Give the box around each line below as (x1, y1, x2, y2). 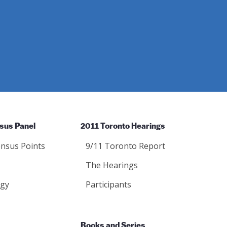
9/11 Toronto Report (86, 140, 165, 152)
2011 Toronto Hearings (81, 123, 165, 131)
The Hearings (86, 160, 138, 171)
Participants (86, 179, 131, 190)
